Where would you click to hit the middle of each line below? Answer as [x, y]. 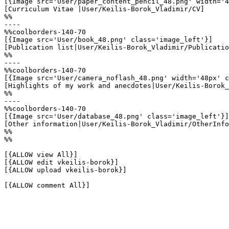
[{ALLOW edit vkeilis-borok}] [61, 162]
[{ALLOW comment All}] [47, 185]
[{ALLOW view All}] [41, 155]
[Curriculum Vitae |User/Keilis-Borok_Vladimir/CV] [104, 9]
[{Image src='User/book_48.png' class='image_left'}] [108, 40]
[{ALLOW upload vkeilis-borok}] [65, 170]
